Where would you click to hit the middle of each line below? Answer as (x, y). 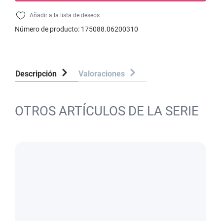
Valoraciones (103, 74)
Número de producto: (48, 29)
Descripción (36, 74)
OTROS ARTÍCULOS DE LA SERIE (107, 111)
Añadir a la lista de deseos (65, 15)
